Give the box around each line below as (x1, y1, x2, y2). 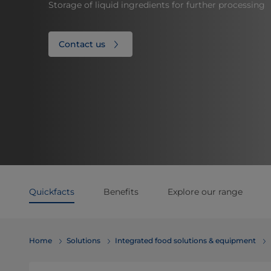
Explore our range (168, 186, 243, 197)
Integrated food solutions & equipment (115, 236, 256, 245)
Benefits (103, 186, 139, 197)
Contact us (59, 39, 105, 50)
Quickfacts (29, 186, 74, 197)
